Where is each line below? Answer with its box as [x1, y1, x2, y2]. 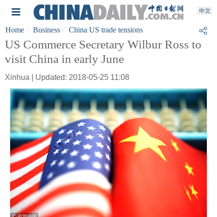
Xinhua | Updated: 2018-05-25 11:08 [5, 73, 129, 81]
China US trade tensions [69, 26, 143, 34]
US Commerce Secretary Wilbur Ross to [5, 38, 201, 51]
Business [33, 26, 60, 34]
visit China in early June [5, 52, 124, 65]
